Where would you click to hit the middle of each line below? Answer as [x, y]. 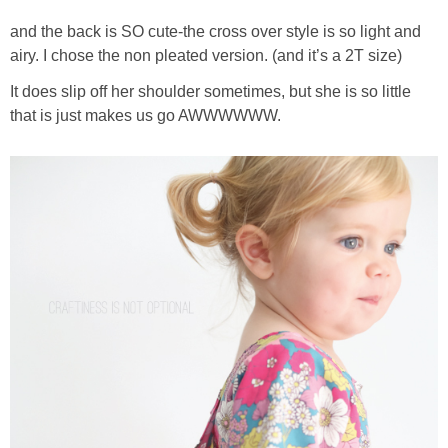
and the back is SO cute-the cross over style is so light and [215, 31]
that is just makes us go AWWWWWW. [145, 115]
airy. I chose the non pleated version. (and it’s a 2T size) [206, 55]
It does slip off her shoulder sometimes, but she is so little [210, 91]
